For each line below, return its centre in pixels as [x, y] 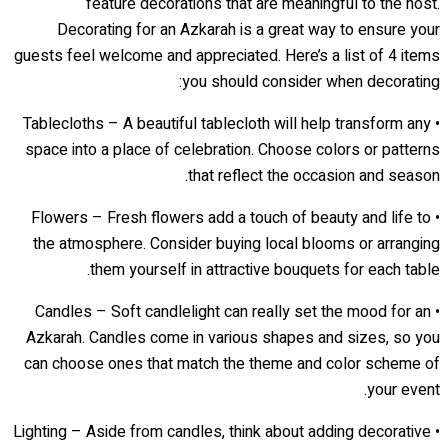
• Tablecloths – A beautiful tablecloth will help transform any [227, 123]
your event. [403, 389]
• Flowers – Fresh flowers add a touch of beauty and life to [231, 217]
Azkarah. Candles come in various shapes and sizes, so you [233, 337]
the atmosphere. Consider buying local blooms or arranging [236, 243]
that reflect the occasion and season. [314, 175]
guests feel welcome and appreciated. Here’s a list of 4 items [227, 55]
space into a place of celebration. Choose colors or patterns [232, 149]
